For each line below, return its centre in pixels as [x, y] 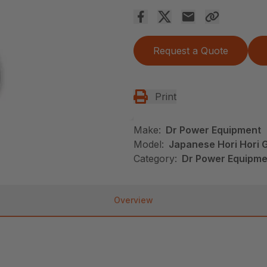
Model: [149, 144]
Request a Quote [191, 50]
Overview [133, 200]
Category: [155, 158]
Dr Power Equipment [213, 130]
